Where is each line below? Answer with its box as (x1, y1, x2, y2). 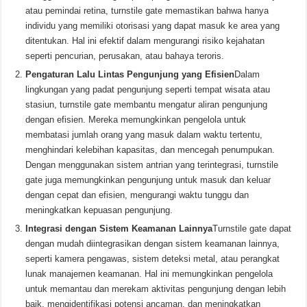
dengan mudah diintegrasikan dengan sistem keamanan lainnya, (25, 238, 280, 249)
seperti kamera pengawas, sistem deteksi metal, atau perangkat (25, 254, 280, 264)
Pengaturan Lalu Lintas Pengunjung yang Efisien (25, 69, 235, 79)
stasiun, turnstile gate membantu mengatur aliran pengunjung (25, 99, 268, 110)
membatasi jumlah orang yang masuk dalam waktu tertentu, (25, 130, 263, 140)
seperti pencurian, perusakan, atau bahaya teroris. (25, 51, 225, 61)
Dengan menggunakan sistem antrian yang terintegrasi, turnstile (25, 160, 279, 170)
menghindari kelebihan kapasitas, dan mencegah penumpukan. (25, 145, 275, 155)
